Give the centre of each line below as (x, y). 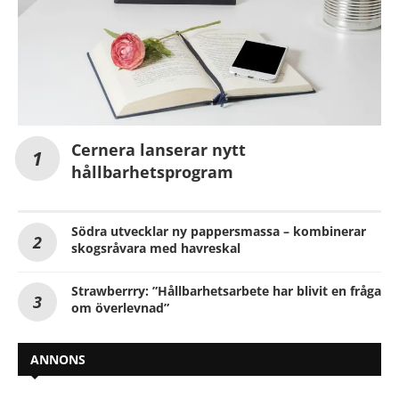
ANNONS (58, 359)
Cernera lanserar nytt (159, 149)
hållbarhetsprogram (152, 171)
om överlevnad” (120, 307)
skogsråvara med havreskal (156, 248)
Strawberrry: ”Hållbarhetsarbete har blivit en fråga (226, 290)
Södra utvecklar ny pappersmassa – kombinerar (219, 231)
